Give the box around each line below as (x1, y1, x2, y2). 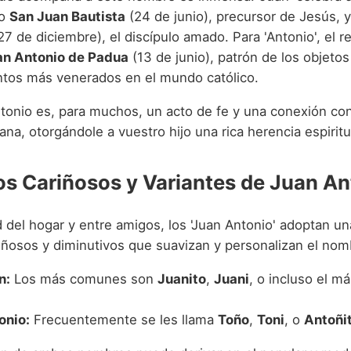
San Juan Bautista (9, 9, 125, 25)
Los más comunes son (10, 271, 157, 288)
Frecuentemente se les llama (30, 312, 218, 328)
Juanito (157, 271, 206, 288)
